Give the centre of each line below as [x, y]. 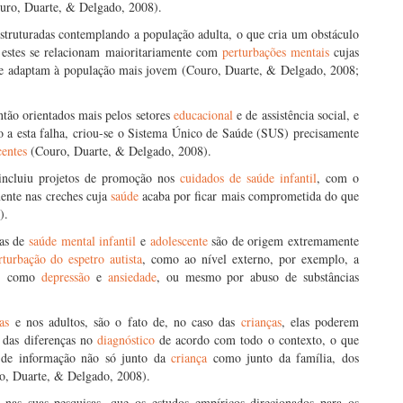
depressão [66, 277]
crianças [261, 322]
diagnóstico [125, 340]
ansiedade [132, 277]
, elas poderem [320, 322]
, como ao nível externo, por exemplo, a [251, 259]
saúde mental [62, 241]
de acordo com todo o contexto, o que [257, 340]
